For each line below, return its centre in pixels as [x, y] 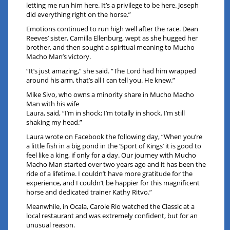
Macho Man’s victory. [59, 57]
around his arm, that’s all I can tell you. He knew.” [101, 80]
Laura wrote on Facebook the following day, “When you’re [114, 137]
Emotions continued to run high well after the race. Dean [112, 29]
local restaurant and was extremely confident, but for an [112, 216]
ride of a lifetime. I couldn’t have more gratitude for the [110, 174]
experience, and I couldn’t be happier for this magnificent [113, 183]
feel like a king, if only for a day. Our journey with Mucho [111, 155]
